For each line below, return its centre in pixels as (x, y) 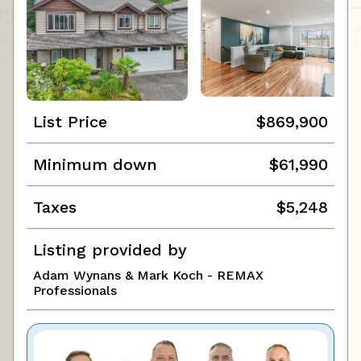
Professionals (75, 291)
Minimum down (95, 165)
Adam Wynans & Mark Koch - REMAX (148, 276)
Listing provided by (110, 250)
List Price (70, 122)
